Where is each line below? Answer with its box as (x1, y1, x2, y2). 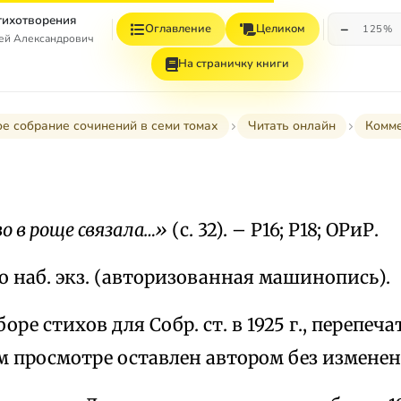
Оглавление (145, 21, 212, 37)
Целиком (256, 21, 306, 37)
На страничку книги (178, 55, 289, 72)
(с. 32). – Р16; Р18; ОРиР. (167, 218, 379, 241)
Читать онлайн (248, 117, 336, 134)
